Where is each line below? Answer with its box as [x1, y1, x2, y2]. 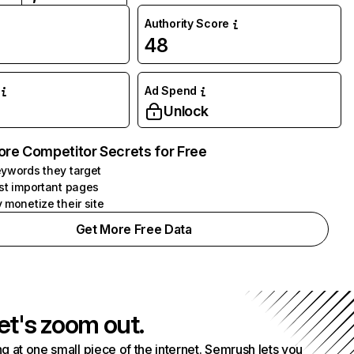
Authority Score [145, 17, 230, 30]
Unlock [164, 103, 209, 119]
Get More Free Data [75, 221, 192, 237]
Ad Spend [145, 84, 197, 97]
